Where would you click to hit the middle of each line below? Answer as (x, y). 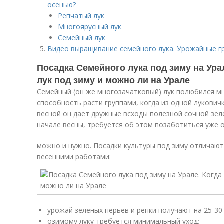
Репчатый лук (81, 16)
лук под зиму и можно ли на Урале (113, 80)
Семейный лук (82, 38)
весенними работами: (74, 157)
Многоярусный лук (90, 27)
